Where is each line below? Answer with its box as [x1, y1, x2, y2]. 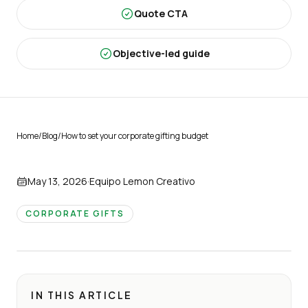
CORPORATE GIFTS [25, 207, 124, 219]
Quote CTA [134, 6, 188, 20]
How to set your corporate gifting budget [61, 129, 208, 142]
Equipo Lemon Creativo [89, 174, 195, 188]
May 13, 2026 [27, 174, 87, 188]
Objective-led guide [112, 46, 210, 60]
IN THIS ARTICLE [31, 288, 133, 301]
